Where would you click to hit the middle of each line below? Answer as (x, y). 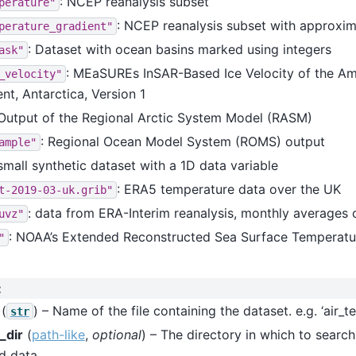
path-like (58, 334)
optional (116, 334)
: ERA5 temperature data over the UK (228, 189)
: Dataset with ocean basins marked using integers (179, 49)
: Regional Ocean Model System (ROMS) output (182, 141)
